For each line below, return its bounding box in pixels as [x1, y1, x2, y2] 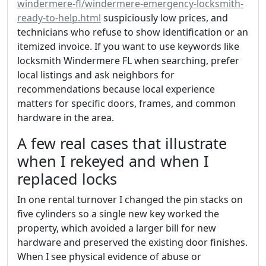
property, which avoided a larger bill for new [17, 221, 216, 235]
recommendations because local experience [17, 82, 215, 96]
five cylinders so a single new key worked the [17, 207, 219, 220]
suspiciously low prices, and [101, 11, 228, 24]
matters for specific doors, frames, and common [17, 96, 236, 110]
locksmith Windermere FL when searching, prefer [17, 53, 239, 67]
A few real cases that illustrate [17, 132, 227, 153]
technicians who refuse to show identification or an [17, 25, 248, 39]
